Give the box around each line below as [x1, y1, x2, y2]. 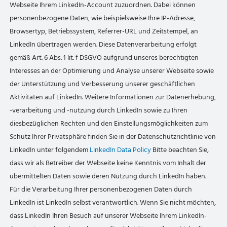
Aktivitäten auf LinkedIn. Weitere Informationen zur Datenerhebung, [10, 91, 216, 103]
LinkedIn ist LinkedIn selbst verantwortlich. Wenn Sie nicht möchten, [10, 197, 216, 208]
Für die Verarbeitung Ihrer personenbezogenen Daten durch [10, 183, 193, 195]
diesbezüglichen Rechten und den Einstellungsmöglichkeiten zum [10, 118, 208, 129]
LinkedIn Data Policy [90, 144, 152, 156]
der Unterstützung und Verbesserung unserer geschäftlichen [10, 78, 196, 90]
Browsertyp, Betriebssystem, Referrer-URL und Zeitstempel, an [10, 25, 199, 37]
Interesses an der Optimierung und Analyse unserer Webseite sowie [10, 65, 214, 77]
